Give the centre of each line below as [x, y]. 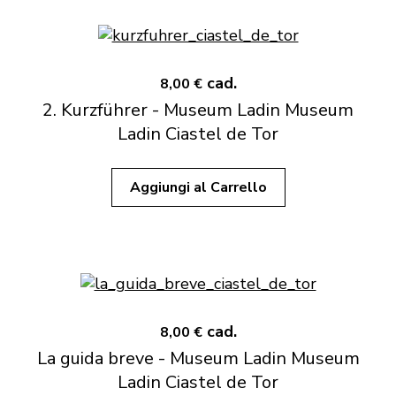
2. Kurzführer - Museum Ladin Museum [198, 110]
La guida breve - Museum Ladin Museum [198, 358]
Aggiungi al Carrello [198, 187]
